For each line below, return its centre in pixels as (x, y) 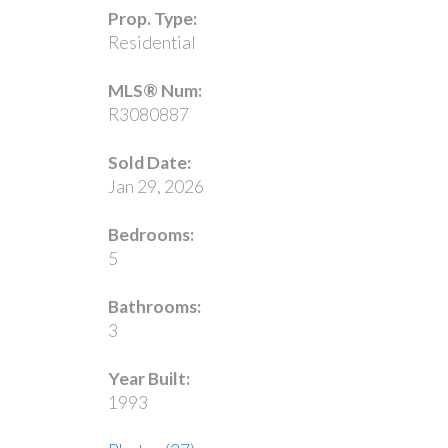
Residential (151, 42)
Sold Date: (149, 162)
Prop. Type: (152, 18)
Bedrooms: (150, 234)
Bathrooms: (154, 306)
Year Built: (148, 378)
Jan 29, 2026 (155, 186)
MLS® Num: (154, 90)
